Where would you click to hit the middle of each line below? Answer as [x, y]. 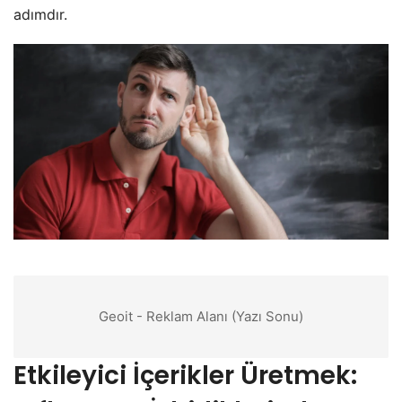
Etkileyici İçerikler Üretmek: [185, 376]
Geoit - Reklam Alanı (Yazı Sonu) [201, 317]
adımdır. [40, 14]
